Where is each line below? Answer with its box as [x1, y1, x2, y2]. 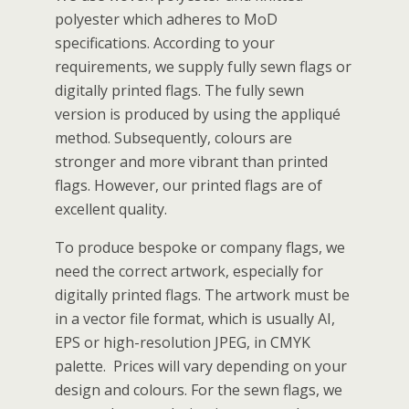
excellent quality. [55, 199, 167, 220]
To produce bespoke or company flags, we [55, 237, 345, 258]
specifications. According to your [55, 33, 275, 54]
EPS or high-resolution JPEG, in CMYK [55, 332, 310, 353]
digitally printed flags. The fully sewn [55, 80, 304, 101]
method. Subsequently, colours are [55, 128, 292, 149]
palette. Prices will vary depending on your [55, 356, 347, 377]
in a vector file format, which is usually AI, [55, 309, 335, 330]
